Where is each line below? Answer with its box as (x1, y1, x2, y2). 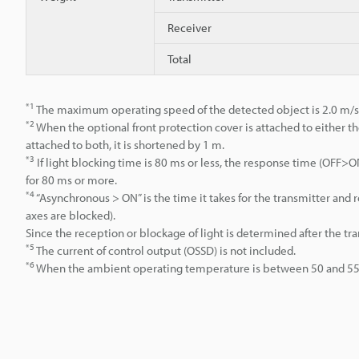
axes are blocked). (26, 207, 115, 223)
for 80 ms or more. (26, 171, 117, 188)
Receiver (167, 19, 212, 35)
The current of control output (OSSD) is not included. (34, 242, 296, 258)
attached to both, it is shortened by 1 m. (26, 136, 224, 152)
